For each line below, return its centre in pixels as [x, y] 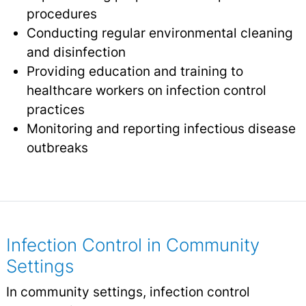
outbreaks [57, 148]
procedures [61, 14]
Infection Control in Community [133, 245]
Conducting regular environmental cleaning [159, 33]
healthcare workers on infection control [146, 91]
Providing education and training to [135, 71]
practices [55, 110]
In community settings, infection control [128, 292]
